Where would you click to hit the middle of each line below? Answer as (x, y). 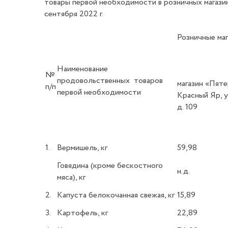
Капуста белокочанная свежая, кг (116, 195)
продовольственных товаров (110, 81)
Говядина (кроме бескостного (110, 166)
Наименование (82, 69)
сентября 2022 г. (74, 14)
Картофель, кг (82, 213)
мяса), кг (71, 177)
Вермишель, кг (82, 148)
